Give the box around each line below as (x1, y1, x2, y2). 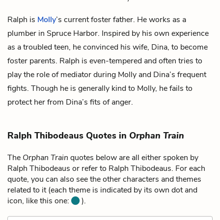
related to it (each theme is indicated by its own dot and (7, 184, 197, 195)
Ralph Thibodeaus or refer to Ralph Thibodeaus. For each (7, 163, 205, 174)
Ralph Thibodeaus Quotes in (7, 129, 129, 141)
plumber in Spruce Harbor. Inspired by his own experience (7, 27, 209, 39)
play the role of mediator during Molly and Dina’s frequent (7, 69, 206, 80)
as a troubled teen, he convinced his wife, (7, 41, 149, 53)
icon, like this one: (7, 195, 71, 206)
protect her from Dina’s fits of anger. (7, 96, 133, 108)
